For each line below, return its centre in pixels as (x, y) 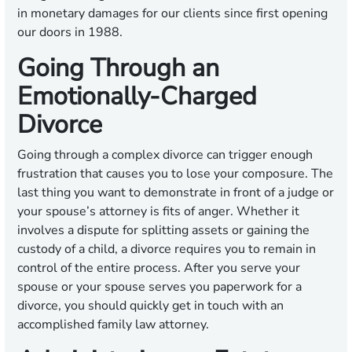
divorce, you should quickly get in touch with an (150, 306)
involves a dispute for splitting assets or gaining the (163, 231)
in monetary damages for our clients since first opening (172, 14)
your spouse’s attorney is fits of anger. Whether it (158, 212)
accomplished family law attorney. (113, 325)
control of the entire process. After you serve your (159, 268)
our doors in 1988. (70, 33)
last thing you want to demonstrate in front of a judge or (176, 193)
